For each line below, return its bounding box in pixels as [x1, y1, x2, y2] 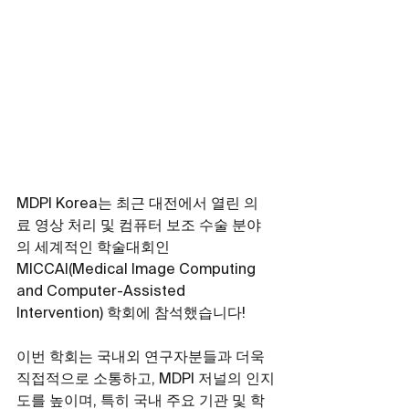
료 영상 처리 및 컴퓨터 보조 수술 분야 [16, 219, 261, 235]
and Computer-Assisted [16, 285, 189, 300]
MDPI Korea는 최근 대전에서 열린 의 [16, 197, 258, 213]
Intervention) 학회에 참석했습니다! [16, 307, 246, 322]
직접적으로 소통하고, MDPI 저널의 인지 [16, 372, 275, 388]
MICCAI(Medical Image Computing [16, 263, 259, 278]
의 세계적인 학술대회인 [16, 241, 173, 257]
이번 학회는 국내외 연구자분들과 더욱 [16, 351, 268, 366]
